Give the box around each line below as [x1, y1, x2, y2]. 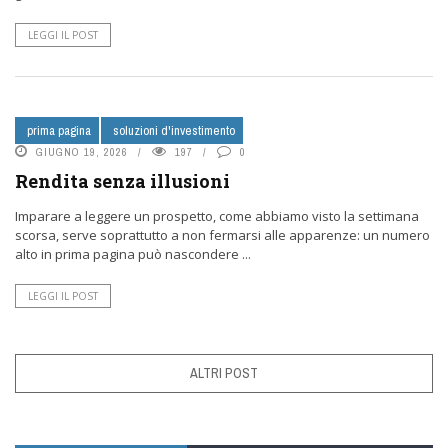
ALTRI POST [190, 364, 258, 382]
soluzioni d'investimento [113, 122, 235, 139]
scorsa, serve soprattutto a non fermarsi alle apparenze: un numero [15, 226, 430, 244]
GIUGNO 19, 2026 [36, 145, 128, 159]
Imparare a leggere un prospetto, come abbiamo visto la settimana [15, 207, 419, 225]
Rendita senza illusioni [15, 169, 230, 193]
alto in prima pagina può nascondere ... [15, 245, 251, 263]
